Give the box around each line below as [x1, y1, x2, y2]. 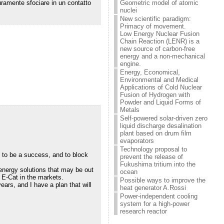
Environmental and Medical [120, 76, 199, 83]
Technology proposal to [120, 145, 187, 153]
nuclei [120, 6, 137, 14]
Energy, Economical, [120, 68, 180, 76]
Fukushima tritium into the [120, 160, 196, 168]
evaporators [120, 137, 154, 144]
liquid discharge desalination [120, 122, 202, 129]
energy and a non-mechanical [120, 52, 205, 60]
